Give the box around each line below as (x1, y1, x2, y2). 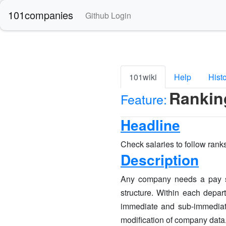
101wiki (129, 71, 157, 83)
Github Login (85, 9, 131, 21)
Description (121, 149, 199, 170)
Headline (121, 115, 180, 135)
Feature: (121, 90, 167, 108)
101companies (8, 8, 73, 22)
